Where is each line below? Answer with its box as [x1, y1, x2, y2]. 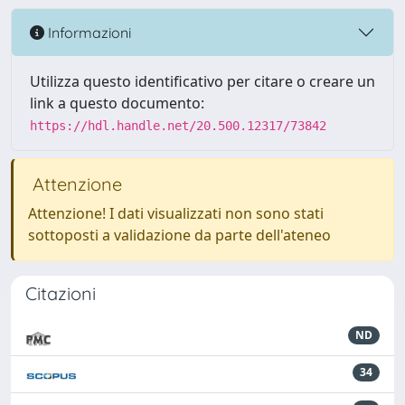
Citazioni [25, 282, 96, 305]
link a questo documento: [30, 93, 204, 113]
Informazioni [44, 23, 131, 42]
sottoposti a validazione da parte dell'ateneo [28, 225, 331, 245]
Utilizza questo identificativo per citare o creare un [30, 71, 375, 91]
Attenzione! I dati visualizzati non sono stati [28, 203, 324, 223]
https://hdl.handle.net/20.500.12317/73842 [30, 118, 326, 133]
